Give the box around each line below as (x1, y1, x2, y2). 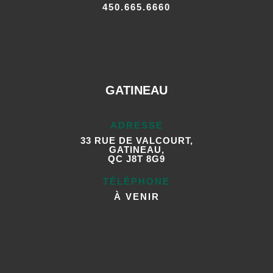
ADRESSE (110, 120, 163, 131)
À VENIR (113, 191, 160, 202)
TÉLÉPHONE (103, 176, 170, 187)
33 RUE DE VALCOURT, (80, 135, 193, 146)
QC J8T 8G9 (108, 154, 165, 165)
